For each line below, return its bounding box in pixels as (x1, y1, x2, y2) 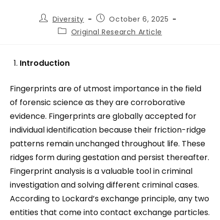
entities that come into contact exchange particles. (10, 207, 210, 218)
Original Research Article (71, 27, 162, 37)
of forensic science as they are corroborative (10, 97, 185, 108)
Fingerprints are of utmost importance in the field (10, 83, 201, 94)
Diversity (52, 14, 84, 24)
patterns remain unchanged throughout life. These (10, 138, 205, 149)
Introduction (20, 57, 70, 69)
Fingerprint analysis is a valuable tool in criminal (10, 165, 192, 177)
